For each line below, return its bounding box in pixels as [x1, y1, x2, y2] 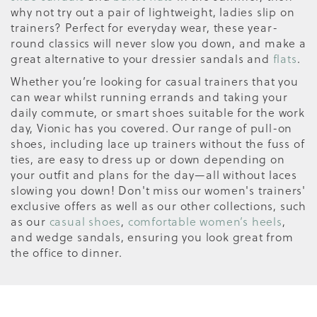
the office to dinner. [11, 243, 122, 260]
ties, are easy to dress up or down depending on [11, 150, 285, 167]
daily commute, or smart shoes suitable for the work [11, 103, 305, 120]
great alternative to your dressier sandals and [11, 50, 273, 67]
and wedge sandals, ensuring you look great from [11, 228, 294, 245]
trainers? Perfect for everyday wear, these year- [11, 18, 278, 35]
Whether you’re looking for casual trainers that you [11, 72, 299, 89]
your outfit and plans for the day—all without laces [11, 166, 297, 183]
